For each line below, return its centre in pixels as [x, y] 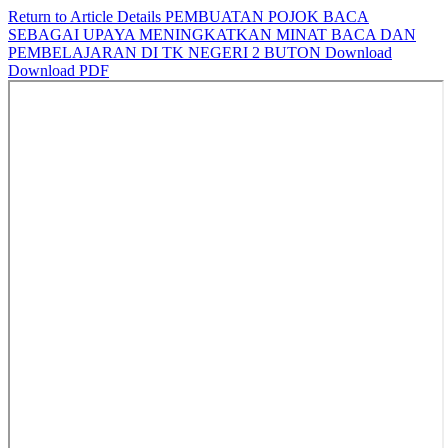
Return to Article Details [86, 16]
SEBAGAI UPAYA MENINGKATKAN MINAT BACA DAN [212, 34]
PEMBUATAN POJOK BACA [267, 16]
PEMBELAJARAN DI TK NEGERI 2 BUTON [166, 52]
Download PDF [58, 70]
